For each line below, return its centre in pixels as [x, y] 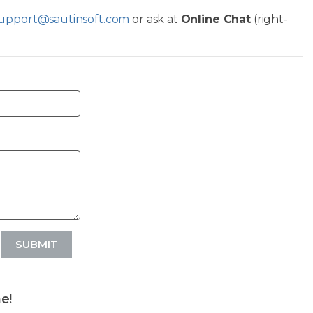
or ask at [155, 19]
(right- [269, 19]
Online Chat [216, 19]
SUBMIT [36, 244]
